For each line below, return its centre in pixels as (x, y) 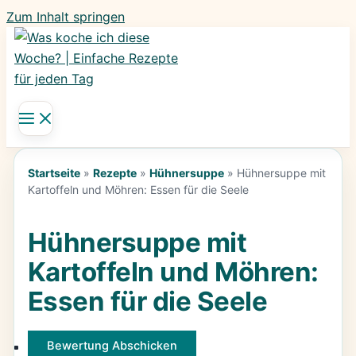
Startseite (54, 173)
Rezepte (114, 173)
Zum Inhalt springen (66, 17)
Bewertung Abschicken (112, 346)
